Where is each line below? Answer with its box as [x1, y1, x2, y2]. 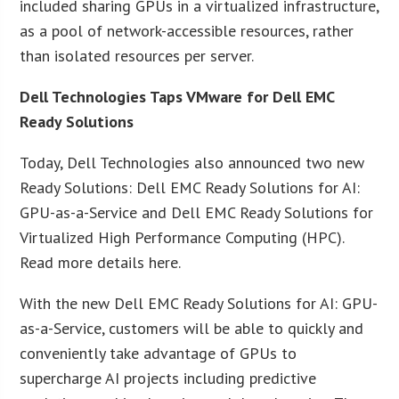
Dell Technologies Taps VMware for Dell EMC [20, 85, 335, 107]
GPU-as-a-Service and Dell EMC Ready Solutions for [20, 201, 374, 223]
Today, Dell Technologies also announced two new [20, 151, 365, 173]
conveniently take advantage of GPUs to [20, 342, 297, 363]
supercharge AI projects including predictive [20, 367, 317, 388]
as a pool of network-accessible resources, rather [20, 20, 354, 41]
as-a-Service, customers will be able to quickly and [20, 317, 364, 338]
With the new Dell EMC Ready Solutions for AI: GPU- [20, 292, 379, 313]
